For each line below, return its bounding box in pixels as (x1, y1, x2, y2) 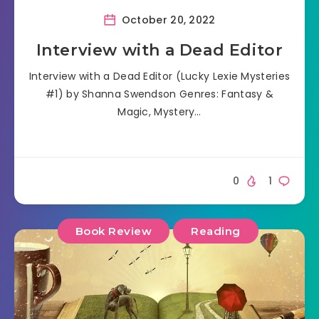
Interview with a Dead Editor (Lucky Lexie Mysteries (28, 68, 291, 83)
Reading (191, 224, 241, 239)
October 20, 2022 (118, 12, 216, 27)
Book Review (75, 224, 152, 239)
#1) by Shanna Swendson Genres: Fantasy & (46, 86, 273, 101)
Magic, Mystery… (117, 104, 202, 119)
